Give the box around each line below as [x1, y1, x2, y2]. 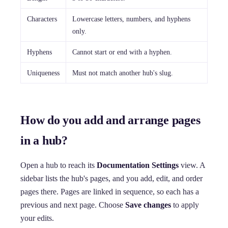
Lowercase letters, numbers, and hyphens [72, 14, 190, 23]
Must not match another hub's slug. [72, 68, 173, 77]
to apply [171, 200, 199, 209]
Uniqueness [27, 68, 60, 77]
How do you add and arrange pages [20, 113, 201, 127]
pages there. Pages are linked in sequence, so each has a [20, 187, 199, 196]
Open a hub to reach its [20, 160, 97, 169]
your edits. [20, 213, 54, 222]
